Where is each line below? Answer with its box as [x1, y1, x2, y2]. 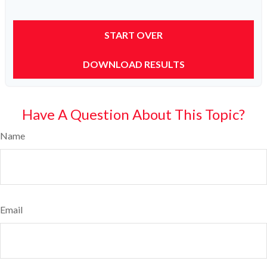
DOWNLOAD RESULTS [82, 58, 185, 70]
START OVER [104, 29, 163, 41]
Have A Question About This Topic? [22, 105, 245, 123]
